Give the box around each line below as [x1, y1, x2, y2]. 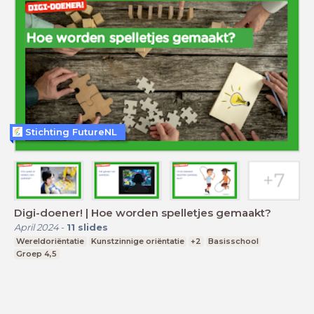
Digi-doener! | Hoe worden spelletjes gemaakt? [14, 206, 271, 220]
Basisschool [208, 236, 259, 247]
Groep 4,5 [16, 249, 57, 259]
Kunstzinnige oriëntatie [90, 236, 184, 247]
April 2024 [14, 221, 59, 233]
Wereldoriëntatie [16, 236, 85, 247]
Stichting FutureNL [25, 125, 117, 137]
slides [78, 221, 108, 233]
